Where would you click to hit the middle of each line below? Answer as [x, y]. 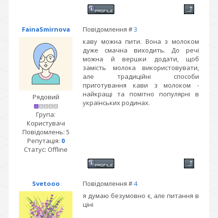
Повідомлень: [44, 132]
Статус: [36, 149]
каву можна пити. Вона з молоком [141, 41]
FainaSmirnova [46, 29]
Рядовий [46, 97]
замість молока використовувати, [141, 68]
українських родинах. [116, 103]
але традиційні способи [141, 76]
